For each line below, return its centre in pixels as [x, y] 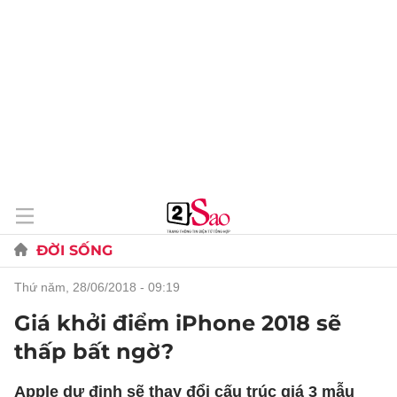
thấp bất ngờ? [94, 351]
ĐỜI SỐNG [74, 250]
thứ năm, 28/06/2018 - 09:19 [101, 287]
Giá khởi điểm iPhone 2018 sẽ [178, 323]
